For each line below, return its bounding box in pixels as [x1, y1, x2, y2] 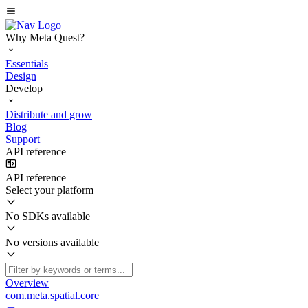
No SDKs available [5, 210, 90, 222]
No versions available [5, 236, 99, 248]
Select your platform [5, 184, 93, 196]
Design [5, 70, 36, 82]
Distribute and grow [5, 109, 92, 120]
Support [5, 133, 40, 145]
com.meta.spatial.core [5, 289, 99, 301]
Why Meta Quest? [5, 32, 85, 43]
